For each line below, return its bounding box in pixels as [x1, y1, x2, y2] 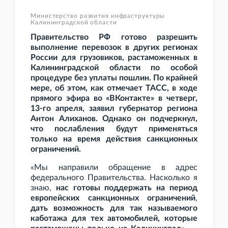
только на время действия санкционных [31, 135, 197, 144]
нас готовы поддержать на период [55, 184, 198, 192]
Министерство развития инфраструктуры [31, 13, 165, 19]
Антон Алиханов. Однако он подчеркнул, [31, 115, 197, 123]
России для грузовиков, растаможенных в [31, 53, 197, 62]
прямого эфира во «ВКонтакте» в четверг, [31, 94, 197, 103]
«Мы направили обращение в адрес [31, 163, 197, 172]
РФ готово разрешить [99, 33, 198, 42]
